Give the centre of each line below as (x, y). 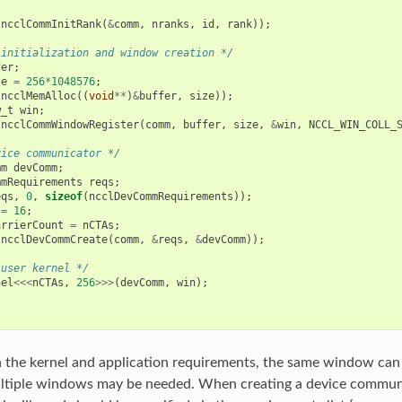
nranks (170, 24)
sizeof (63, 196)
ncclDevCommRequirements (161, 196)
